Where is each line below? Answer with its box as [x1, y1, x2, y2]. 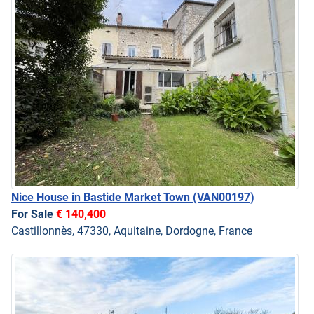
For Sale [11, 207, 56, 221]
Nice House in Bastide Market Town [11, 191, 193, 205]
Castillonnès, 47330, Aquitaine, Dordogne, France [11, 224, 252, 238]
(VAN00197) [193, 191, 254, 205]
